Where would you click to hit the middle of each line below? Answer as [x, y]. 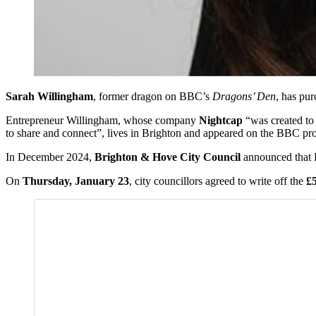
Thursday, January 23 [74, 181]
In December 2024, [50, 157]
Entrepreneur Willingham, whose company [102, 121]
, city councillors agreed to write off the [218, 181]
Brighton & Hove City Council [168, 157]
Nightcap [221, 121]
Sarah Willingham [49, 97]
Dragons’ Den [244, 97]
